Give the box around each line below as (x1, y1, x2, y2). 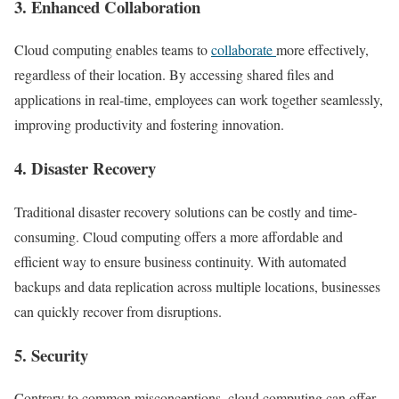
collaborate (211, 40, 276, 60)
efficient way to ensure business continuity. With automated (14, 251, 346, 271)
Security (31, 342, 88, 367)
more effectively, (276, 40, 369, 60)
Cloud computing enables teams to (14, 40, 211, 60)
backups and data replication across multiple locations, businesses (14, 276, 380, 296)
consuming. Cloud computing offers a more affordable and (14, 226, 343, 246)
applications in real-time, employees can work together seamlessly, (14, 90, 383, 110)
